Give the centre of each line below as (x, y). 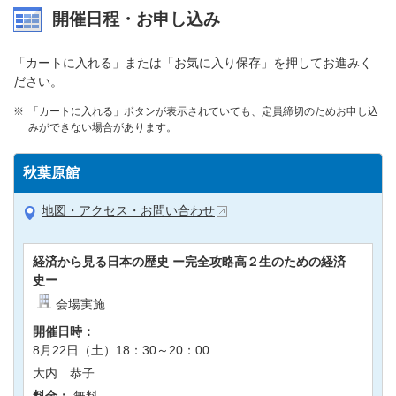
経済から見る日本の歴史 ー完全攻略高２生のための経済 (189, 261)
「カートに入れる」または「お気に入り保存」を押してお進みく (193, 62)
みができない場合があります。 (103, 127)
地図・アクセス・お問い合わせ (128, 210)
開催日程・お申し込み (136, 19)
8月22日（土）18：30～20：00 (121, 350)
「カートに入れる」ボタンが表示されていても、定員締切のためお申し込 (203, 111)
